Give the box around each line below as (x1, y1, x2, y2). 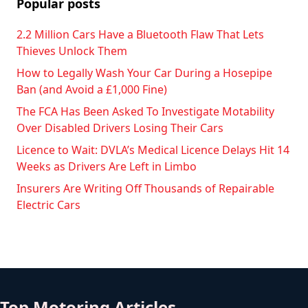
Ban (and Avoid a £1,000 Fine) (16, 82, 167, 98)
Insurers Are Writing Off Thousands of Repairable (16, 181, 274, 197)
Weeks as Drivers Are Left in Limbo (16, 159, 197, 175)
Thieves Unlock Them (16, 43, 127, 59)
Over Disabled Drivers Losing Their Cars (16, 120, 223, 136)
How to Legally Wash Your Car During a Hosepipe (16, 65, 272, 81)
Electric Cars (16, 197, 80, 213)
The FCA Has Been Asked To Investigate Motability (16, 104, 274, 120)
